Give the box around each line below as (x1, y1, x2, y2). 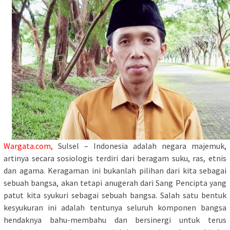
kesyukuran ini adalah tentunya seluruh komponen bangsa (4, 202, 226, 213)
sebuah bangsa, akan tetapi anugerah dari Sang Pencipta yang (4, 178, 226, 188)
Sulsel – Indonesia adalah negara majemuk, (58, 141, 226, 151)
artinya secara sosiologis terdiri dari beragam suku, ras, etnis (4, 153, 226, 164)
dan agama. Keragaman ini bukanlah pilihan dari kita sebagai (4, 165, 226, 176)
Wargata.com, (4, 141, 58, 151)
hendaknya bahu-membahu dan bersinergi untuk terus (4, 215, 226, 225)
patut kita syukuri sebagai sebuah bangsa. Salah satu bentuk (4, 190, 226, 201)
